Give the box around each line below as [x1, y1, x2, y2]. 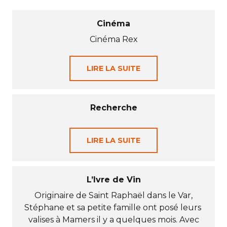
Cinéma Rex [89, 34, 138, 44]
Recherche [90, 103, 137, 112]
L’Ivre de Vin [86, 175, 141, 184]
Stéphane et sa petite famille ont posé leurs [24, 203, 203, 212]
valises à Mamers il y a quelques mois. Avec [28, 215, 199, 224]
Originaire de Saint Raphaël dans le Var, [34, 191, 193, 200]
